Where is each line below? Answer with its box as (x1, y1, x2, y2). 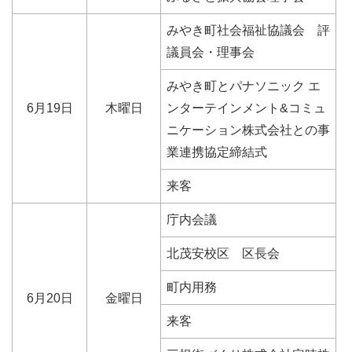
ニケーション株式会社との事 (167, 123, 330, 137)
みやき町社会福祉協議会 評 (167, 24, 330, 38)
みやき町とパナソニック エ (167, 79, 321, 93)
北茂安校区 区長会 (167, 247, 280, 261)
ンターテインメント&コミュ (167, 101, 326, 115)
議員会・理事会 (167, 46, 255, 60)
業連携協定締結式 (167, 145, 267, 159)
